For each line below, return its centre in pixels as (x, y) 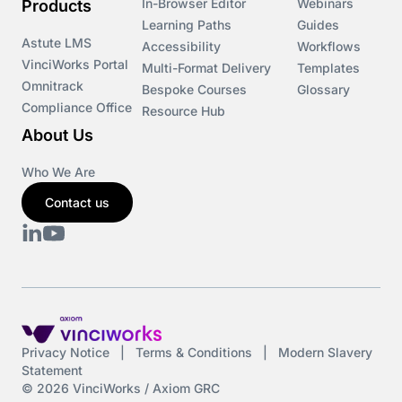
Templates (328, 68)
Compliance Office (77, 107)
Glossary (323, 89)
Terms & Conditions (194, 352)
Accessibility (181, 46)
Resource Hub (184, 111)
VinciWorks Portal (75, 64)
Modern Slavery (325, 352)
